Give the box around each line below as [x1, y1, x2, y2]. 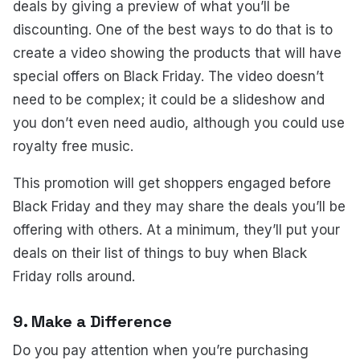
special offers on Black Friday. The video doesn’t [13, 67, 324, 84]
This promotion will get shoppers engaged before [13, 175, 331, 192]
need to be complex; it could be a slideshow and [13, 91, 325, 108]
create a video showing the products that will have [13, 44, 342, 61]
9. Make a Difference [13, 311, 172, 333]
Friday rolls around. [13, 268, 135, 285]
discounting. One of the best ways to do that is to [13, 21, 333, 38]
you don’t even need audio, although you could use [13, 114, 345, 131]
